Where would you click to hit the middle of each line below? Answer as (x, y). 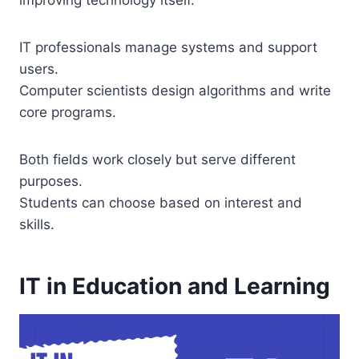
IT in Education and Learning (175, 286)
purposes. (51, 182)
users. (39, 69)
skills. (37, 225)
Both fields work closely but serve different (157, 160)
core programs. (68, 113)
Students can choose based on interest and (161, 203)
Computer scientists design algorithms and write (175, 91)
